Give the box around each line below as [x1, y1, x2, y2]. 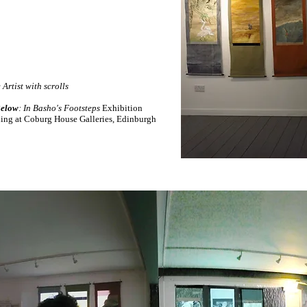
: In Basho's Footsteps [19, 103, 102, 113]
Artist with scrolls [3, 81, 69, 91]
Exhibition [102, 103, 143, 113]
